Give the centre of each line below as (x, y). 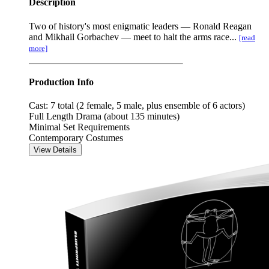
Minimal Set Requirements (79, 127)
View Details (55, 150)
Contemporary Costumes (76, 138)
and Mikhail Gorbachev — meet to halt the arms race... (134, 37)
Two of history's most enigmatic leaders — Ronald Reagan (140, 26)
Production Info (61, 82)
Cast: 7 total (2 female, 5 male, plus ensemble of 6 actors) (137, 106)
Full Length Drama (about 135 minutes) (104, 116)
